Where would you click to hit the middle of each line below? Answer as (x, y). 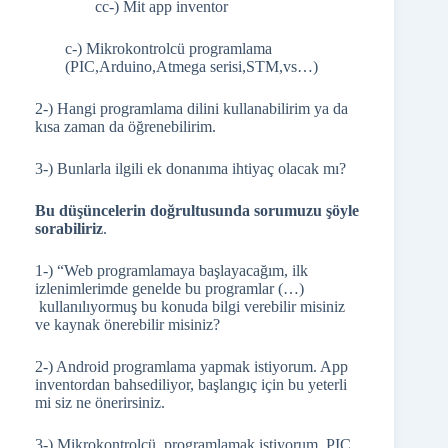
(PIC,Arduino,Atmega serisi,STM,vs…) (191, 66)
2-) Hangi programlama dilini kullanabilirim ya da (191, 108)
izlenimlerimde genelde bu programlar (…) (169, 288)
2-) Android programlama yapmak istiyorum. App (191, 366)
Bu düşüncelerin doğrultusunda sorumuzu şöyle (197, 210)
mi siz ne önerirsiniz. (100, 402)
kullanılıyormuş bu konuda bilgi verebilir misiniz (190, 306)
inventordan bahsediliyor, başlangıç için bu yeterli (191, 384)
